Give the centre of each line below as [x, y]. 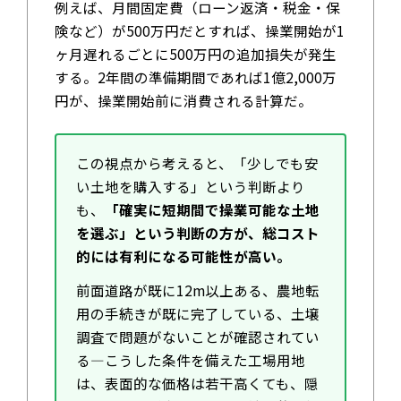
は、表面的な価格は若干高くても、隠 [197, 384]
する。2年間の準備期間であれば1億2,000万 [195, 77]
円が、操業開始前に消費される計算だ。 [183, 101]
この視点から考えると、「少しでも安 [197, 163]
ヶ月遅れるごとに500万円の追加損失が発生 [195, 54]
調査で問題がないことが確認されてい [197, 337]
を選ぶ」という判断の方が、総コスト [197, 233]
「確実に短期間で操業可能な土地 [212, 210]
